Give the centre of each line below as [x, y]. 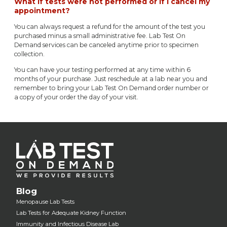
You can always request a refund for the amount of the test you [110, 27]
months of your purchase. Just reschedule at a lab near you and [111, 79]
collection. [29, 54]
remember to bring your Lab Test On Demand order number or [111, 88]
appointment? [42, 11]
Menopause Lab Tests [45, 201]
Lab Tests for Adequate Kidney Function [71, 213]
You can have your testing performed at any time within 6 [102, 69]
